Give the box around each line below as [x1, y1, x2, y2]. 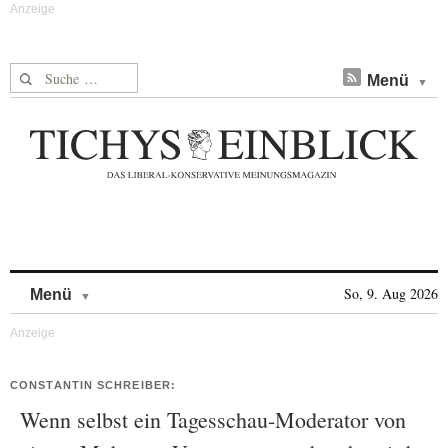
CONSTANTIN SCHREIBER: [10, 379, 177, 391]
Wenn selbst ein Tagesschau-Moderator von [20, 405, 406, 434]
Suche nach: [10, 64, 87, 85]
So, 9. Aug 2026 [344, 284, 438, 303]
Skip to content [91, 276, 196, 293]
